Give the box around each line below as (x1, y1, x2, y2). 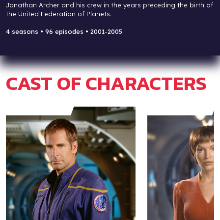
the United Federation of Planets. (6, 10, 111, 18)
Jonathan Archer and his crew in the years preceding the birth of (6, 1, 213, 9)
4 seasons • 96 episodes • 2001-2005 (6, 27, 122, 36)
